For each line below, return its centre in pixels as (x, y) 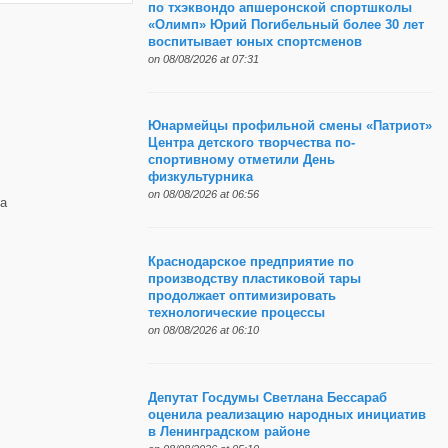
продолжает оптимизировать (241, 296)
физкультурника (200, 177)
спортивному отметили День (241, 160)
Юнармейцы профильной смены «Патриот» (289, 126)
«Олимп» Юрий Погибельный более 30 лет (285, 24)
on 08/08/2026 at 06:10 (203, 330)
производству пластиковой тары (254, 279)
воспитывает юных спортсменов (254, 41)
